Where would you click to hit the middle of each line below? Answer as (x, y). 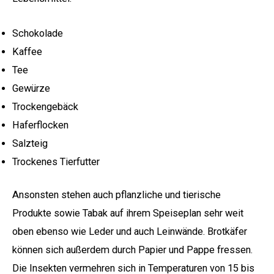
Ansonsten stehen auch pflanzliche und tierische (117, 195)
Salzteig (30, 143)
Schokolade (38, 33)
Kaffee (27, 51)
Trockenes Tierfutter (56, 161)
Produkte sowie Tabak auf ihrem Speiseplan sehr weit (128, 213)
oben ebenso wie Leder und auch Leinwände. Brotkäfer (130, 232)
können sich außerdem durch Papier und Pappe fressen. (132, 250)
